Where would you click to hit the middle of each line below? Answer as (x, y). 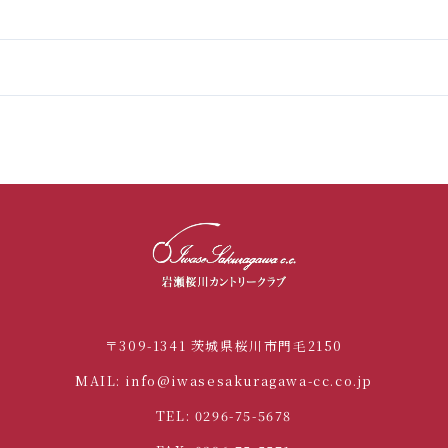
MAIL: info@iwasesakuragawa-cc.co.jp (224, 381)
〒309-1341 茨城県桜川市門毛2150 (224, 346)
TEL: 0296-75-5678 (224, 416)
